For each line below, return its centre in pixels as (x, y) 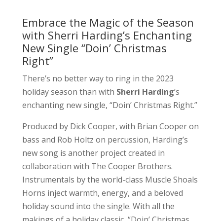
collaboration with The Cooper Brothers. (97, 166)
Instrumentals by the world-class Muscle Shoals (110, 179)
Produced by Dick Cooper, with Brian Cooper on (110, 126)
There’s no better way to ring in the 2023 (98, 78)
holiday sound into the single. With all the (98, 206)
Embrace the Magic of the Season (108, 22)
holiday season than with (69, 92)
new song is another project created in (93, 153)
